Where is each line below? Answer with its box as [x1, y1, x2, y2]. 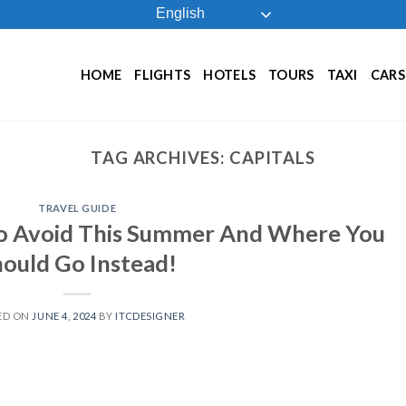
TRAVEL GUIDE [38, 202, 117, 215]
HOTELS [203, 66, 256, 82]
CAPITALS [228, 148, 316, 168]
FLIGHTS [134, 66, 191, 82]
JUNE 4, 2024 [32, 309, 97, 322]
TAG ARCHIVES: [90, 148, 229, 168]
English [151, 5, 205, 22]
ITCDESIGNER [115, 309, 186, 322]
